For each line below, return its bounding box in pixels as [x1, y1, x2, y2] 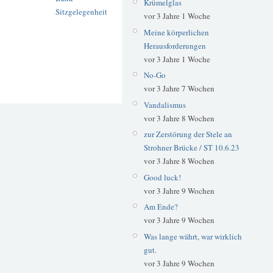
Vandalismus [143, 99, 186, 110]
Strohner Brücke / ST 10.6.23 [143, 142, 239, 154]
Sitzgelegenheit [55, 6, 107, 18]
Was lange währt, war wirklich [143, 230, 242, 242]
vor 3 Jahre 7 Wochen [143, 83, 214, 94]
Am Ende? [143, 201, 178, 213]
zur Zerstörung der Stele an [143, 129, 232, 140]
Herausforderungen [143, 40, 206, 51]
